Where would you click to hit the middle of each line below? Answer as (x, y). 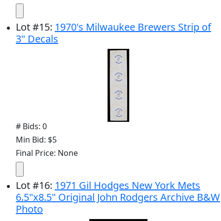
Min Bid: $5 (36, 139)
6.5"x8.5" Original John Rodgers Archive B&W (118, 197)
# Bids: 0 (31, 126)
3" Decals (37, 38)
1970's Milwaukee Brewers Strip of (133, 27)
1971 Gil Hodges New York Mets (128, 185)
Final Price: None (47, 153)
